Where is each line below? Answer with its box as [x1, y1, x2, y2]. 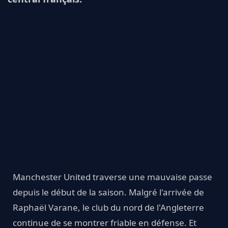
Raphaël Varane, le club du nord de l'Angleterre [13, 201, 204, 213]
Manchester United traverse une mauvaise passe [13, 170, 212, 183]
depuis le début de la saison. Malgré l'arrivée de [13, 186, 204, 198]
